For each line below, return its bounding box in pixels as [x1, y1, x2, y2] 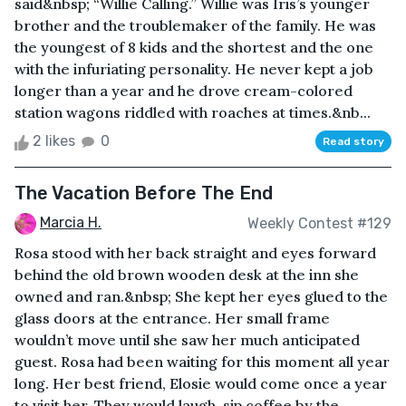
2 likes [29, 132, 79, 150]
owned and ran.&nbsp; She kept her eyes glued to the [14, 287, 388, 306]
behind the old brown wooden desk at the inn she [14, 266, 359, 285]
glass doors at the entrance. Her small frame [14, 309, 330, 328]
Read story [323, 135, 384, 149]
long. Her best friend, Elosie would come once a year [14, 374, 387, 393]
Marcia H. [40, 214, 101, 232]
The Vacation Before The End [14, 182, 273, 205]
